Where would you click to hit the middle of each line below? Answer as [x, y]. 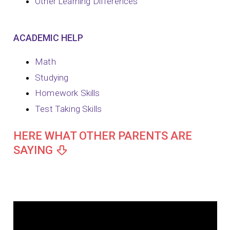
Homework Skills [68, 93]
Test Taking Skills [69, 109]
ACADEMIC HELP [48, 37]
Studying [52, 77]
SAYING [33, 150]
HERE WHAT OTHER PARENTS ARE [102, 136]
